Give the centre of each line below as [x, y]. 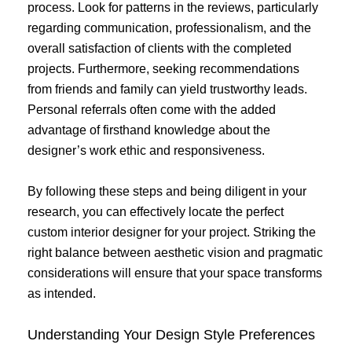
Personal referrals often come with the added [152, 110]
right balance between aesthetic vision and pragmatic [175, 252]
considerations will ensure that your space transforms [175, 273]
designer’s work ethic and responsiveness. [146, 151]
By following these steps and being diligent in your [167, 191]
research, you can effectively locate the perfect [156, 211]
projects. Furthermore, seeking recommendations [163, 69]
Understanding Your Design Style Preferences [171, 334]
